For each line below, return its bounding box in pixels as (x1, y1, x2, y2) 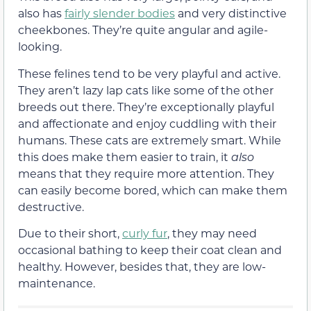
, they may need (167, 225, 257, 240)
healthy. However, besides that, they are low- (18, 258, 266, 274)
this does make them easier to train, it (18, 149, 231, 164)
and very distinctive (175, 6, 287, 21)
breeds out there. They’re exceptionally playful (18, 99, 274, 114)
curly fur (122, 225, 167, 240)
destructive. (18, 199, 84, 214)
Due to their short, (18, 225, 122, 240)
